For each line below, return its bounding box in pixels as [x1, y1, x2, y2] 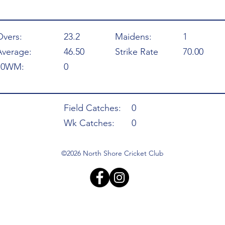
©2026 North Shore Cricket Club [61, 149, 164, 158]
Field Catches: [64, 102, 121, 114]
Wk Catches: [64, 118, 115, 129]
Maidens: [115, 31, 152, 42]
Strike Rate [115, 46, 158, 57]
